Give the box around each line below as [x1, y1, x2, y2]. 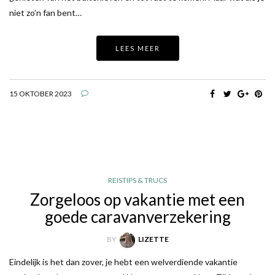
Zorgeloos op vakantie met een [30, 190, 245, 210]
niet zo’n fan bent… [9, 7, 82, 18]
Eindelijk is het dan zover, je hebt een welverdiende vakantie [9, 256, 238, 267]
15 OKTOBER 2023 [9, 89, 72, 99]
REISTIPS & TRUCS [108, 176, 167, 185]
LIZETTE [137, 234, 169, 244]
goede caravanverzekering [44, 207, 231, 227]
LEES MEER [115, 44, 160, 53]
